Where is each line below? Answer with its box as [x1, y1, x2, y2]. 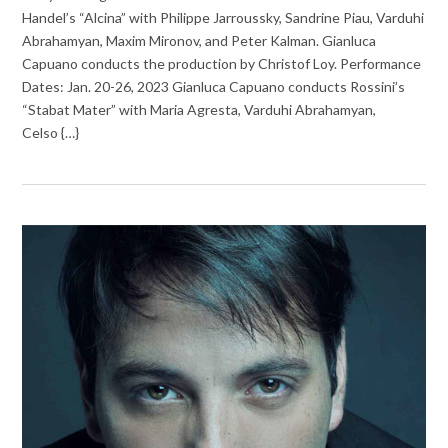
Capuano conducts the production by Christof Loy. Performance [22, 54, 422, 72]
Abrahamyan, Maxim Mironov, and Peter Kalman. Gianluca [22, 31, 377, 49]
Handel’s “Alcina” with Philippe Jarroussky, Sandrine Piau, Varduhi [22, 8, 425, 26]
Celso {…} [22, 123, 80, 141]
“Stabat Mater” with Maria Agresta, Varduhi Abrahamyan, [22, 100, 377, 118]
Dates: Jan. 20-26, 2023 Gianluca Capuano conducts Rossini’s [22, 77, 406, 95]
